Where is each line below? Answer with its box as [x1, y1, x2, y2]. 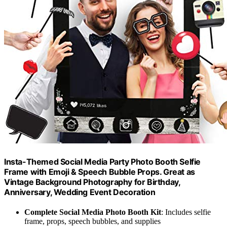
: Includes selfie [161, 207, 211, 216]
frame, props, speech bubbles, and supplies [24, 216, 161, 225]
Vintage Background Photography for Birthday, [4, 176, 180, 187]
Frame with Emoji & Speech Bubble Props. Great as [4, 166, 195, 177]
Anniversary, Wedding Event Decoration [4, 186, 156, 197]
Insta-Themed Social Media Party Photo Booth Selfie [4, 156, 201, 167]
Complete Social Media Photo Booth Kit [24, 207, 161, 216]
